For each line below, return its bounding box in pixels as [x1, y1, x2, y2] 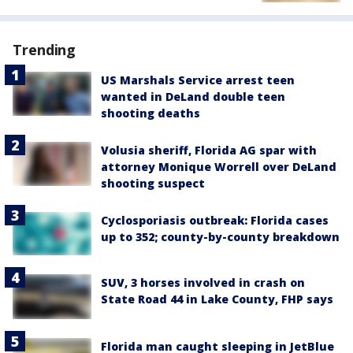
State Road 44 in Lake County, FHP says [101, 292, 333, 307]
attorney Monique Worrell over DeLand [101, 158, 336, 174]
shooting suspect [101, 175, 205, 191]
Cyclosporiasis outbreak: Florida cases [101, 212, 329, 228]
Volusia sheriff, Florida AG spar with [101, 142, 317, 158]
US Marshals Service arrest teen [101, 72, 295, 87]
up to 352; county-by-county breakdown [101, 229, 340, 244]
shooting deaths [101, 105, 200, 121]
